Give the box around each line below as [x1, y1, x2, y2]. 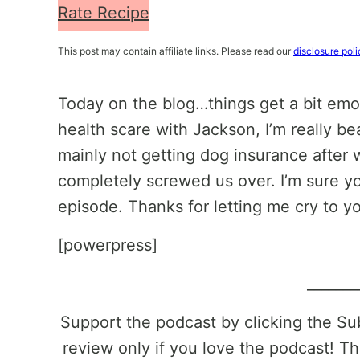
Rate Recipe [58, 3, 149, 22]
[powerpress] [58, 235, 157, 255]
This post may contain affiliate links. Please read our [58, 45, 293, 57]
